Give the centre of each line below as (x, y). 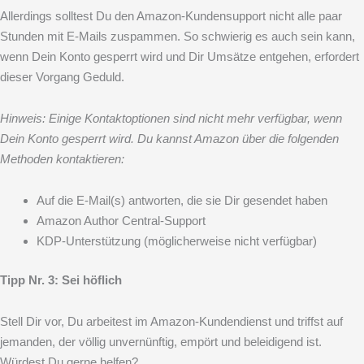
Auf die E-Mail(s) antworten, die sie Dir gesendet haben (182, 201)
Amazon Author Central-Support (121, 221)
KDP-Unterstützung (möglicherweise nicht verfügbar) (177, 241)
